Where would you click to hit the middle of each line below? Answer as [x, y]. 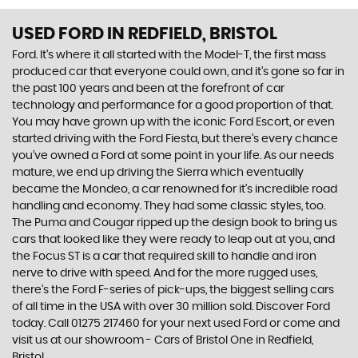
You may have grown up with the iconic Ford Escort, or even [173, 122]
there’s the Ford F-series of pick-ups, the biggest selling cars [173, 290]
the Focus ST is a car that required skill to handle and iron [164, 257]
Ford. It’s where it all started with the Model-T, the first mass [169, 55]
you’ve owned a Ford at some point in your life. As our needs [173, 156]
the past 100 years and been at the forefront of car [148, 89]
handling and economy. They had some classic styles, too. [169, 206]
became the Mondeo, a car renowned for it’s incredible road [175, 189]
